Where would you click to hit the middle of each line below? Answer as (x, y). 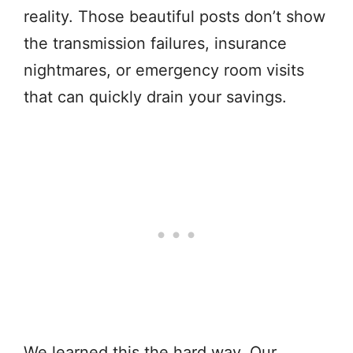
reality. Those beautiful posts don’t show (175, 16)
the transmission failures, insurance (155, 43)
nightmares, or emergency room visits (164, 70)
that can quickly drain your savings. (155, 97)
